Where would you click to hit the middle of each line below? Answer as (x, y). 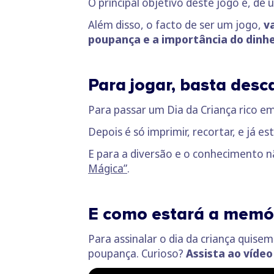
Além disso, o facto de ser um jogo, (176, 24)
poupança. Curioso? (137, 253)
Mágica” (108, 168)
